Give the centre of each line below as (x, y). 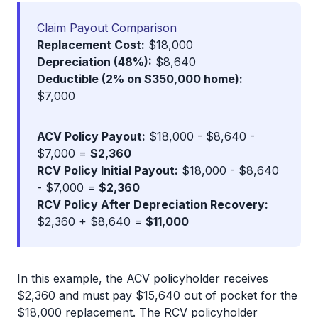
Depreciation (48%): (94, 62)
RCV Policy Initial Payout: (108, 170)
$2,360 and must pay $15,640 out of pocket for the (157, 295)
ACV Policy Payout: (91, 136)
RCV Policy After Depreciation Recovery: (153, 204)
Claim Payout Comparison (107, 28)
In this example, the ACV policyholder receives (143, 278)
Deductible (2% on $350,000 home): (140, 79)
